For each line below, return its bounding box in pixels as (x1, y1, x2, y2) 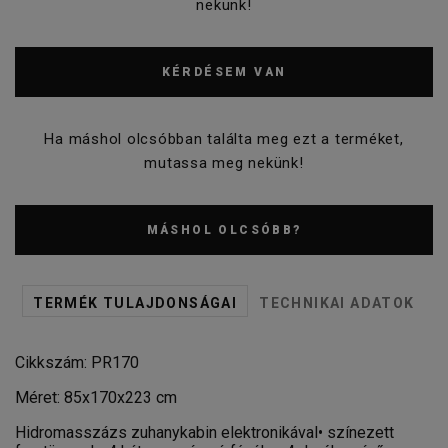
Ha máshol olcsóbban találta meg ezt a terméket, (44, 130, 404, 149)
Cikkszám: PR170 (15, 353, 147, 373)
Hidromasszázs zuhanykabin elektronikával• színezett (15, 423, 394, 443)
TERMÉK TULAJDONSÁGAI (33, 295, 238, 312)
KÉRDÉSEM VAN (161, 65, 287, 80)
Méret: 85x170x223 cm (15, 388, 177, 408)
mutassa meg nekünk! (144, 154, 304, 173)
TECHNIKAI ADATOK (259, 295, 415, 312)
